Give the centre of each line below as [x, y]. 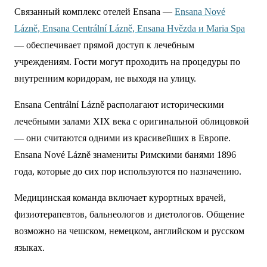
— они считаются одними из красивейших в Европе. [122, 138]
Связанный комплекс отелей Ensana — [94, 12]
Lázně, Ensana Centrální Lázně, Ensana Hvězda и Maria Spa [130, 28]
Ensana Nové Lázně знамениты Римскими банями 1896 [125, 155]
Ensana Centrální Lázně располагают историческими [119, 105]
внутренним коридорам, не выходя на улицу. [105, 78]
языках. [30, 248]
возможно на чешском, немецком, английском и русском [129, 231]
